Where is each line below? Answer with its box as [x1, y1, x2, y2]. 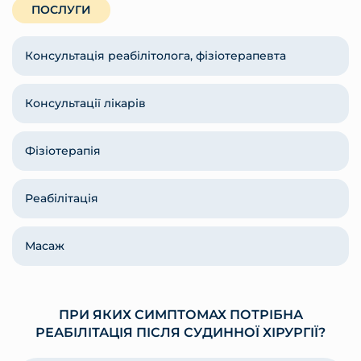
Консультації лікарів [25, 96, 146, 111]
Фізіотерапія [25, 143, 101, 159]
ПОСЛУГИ [31, 2, 91, 18]
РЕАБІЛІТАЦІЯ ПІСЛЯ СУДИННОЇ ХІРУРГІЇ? [35, 325, 326, 341]
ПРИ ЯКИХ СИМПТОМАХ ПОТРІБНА [58, 307, 303, 323]
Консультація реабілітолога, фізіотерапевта [25, 48, 286, 64]
